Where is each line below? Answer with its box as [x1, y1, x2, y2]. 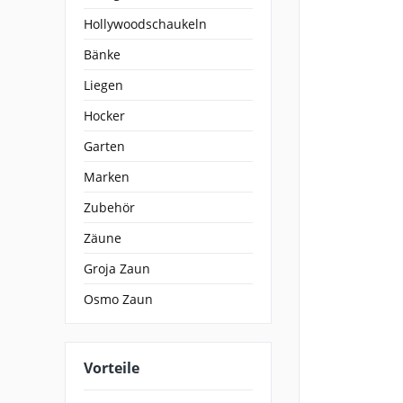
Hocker [84, 107, 125, 124]
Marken [84, 168, 130, 185]
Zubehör [84, 199, 135, 216]
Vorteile [84, 358, 139, 378]
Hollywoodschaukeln [84, 15, 207, 32]
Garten [84, 138, 125, 155]
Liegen [84, 76, 123, 94]
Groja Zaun [84, 260, 150, 277]
